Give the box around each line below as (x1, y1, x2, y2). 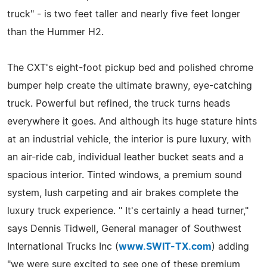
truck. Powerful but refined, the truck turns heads (7, 98, 230, 108)
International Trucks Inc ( (7, 241, 119, 252)
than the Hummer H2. (7, 27, 104, 37)
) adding (212, 241, 249, 252)
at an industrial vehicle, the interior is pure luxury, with (7, 134, 251, 144)
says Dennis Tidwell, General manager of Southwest (7, 223, 241, 234)
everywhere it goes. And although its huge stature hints (7, 116, 257, 126)
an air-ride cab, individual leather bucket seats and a (7, 152, 244, 162)
